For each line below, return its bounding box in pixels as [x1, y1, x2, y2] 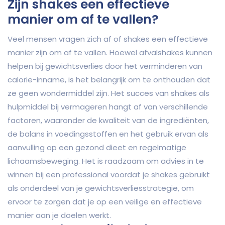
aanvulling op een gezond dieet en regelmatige [8, 142, 186, 153]
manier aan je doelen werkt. [8, 210, 111, 221]
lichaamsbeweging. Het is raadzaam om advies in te [8, 156, 204, 167]
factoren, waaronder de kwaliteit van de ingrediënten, [8, 115, 209, 126]
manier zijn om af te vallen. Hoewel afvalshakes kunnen [8, 47, 212, 58]
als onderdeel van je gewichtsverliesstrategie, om [8, 183, 194, 194]
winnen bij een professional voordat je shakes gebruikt [8, 169, 210, 180]
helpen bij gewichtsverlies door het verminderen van [8, 61, 202, 72]
